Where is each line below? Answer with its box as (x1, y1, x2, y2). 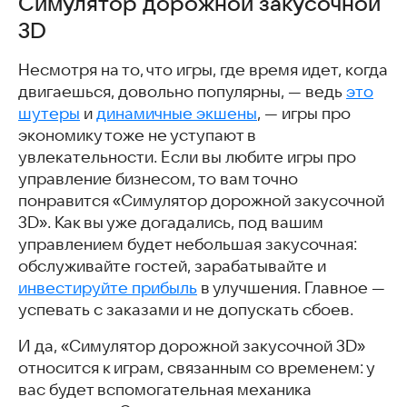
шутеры (18, 104, 80, 123)
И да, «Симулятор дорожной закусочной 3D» (18, 336, 365, 355)
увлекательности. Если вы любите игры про (18, 147, 356, 166)
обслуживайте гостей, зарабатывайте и (18, 256, 326, 275)
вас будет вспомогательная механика (18, 380, 312, 399)
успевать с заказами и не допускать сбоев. (18, 300, 353, 319)
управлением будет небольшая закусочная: (18, 234, 357, 253)
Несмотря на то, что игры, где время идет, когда (18, 60, 388, 79)
